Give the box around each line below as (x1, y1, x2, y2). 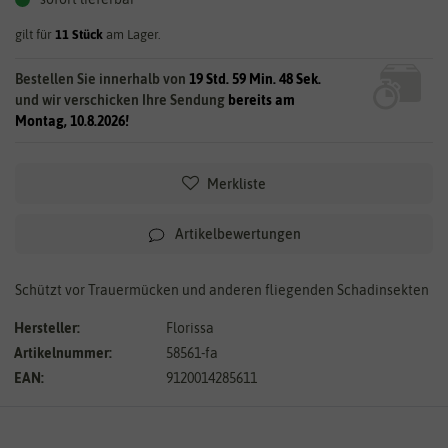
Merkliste (207, 175, 266, 192)
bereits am (228, 91, 295, 108)
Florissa (165, 319, 214, 336)
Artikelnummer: (14, 344, 112, 361)
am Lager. (103, 26, 161, 42)
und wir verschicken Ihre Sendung (15, 91, 228, 108)
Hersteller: (14, 319, 80, 336)
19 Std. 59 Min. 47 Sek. (189, 70, 321, 87)
